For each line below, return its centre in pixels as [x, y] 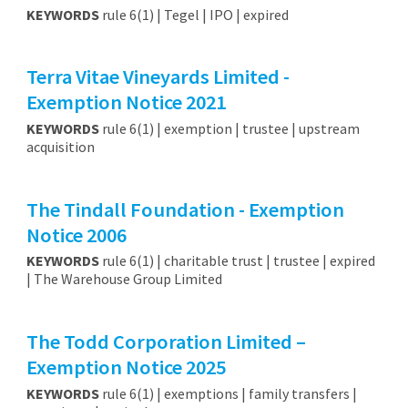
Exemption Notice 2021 [126, 102]
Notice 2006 [76, 235]
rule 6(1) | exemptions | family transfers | [228, 393]
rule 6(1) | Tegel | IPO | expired [194, 15]
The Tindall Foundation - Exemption [185, 209]
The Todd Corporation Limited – [166, 341]
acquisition [60, 147]
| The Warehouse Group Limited [124, 279]
